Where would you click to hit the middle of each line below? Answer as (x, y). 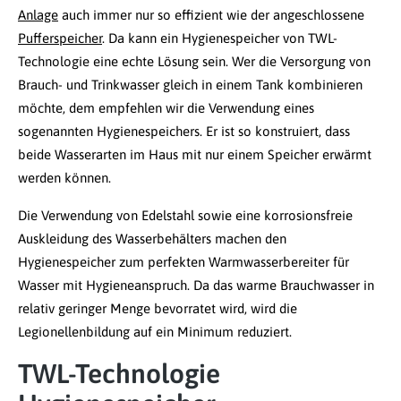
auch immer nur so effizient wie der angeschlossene (211, 15)
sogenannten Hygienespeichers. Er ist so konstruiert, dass (184, 132)
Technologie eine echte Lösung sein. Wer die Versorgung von (194, 62)
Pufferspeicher (60, 38)
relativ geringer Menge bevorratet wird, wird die (158, 309)
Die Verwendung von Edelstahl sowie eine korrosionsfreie (185, 216)
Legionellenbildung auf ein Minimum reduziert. (155, 332)
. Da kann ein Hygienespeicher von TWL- (220, 38)
